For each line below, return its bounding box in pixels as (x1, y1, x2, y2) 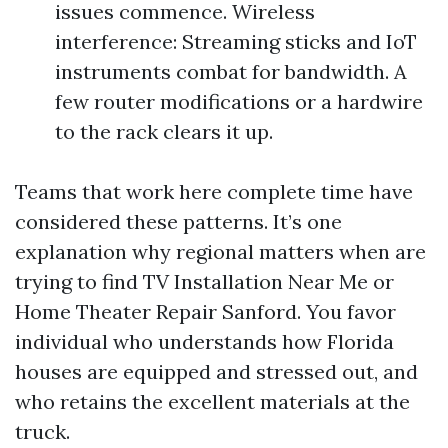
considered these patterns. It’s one (15, 209, 342, 234)
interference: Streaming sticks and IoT (55, 29, 417, 54)
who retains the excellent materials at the (15, 389, 410, 414)
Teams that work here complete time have (15, 179, 413, 204)
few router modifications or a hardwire (55, 89, 423, 114)
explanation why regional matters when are (15, 239, 426, 264)
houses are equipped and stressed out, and (15, 359, 418, 384)
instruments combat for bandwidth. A (55, 59, 407, 84)
